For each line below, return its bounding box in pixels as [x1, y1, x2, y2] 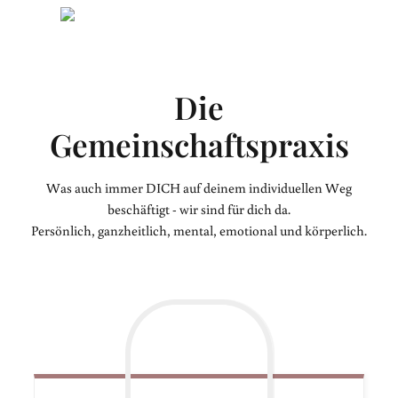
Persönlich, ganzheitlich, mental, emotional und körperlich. [31, 221, 367, 240]
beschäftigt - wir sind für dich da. [107, 200, 291, 219]
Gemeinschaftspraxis [49, 123, 349, 165]
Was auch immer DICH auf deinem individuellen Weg [46, 179, 352, 197]
